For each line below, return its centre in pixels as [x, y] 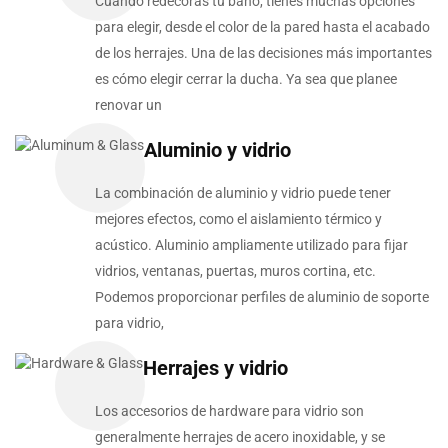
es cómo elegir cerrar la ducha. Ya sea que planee [246, 79]
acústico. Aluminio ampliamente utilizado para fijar [251, 245]
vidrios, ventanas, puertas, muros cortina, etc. [235, 271]
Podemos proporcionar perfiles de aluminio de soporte [262, 297]
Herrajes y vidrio [215, 368]
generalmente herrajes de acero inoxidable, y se [240, 437]
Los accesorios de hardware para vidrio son [229, 411]
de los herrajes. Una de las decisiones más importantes [263, 53]
